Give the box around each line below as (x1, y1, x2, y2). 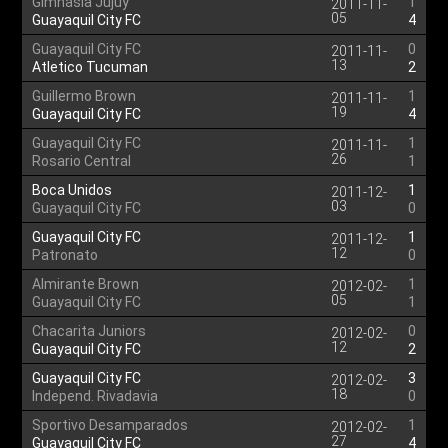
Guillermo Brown (32, 88, 137, 104)
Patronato (32, 247, 99, 263)
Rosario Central (32, 153, 132, 169)
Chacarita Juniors (32, 323, 147, 339)
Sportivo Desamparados (32, 417, 189, 433)
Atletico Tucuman (32, 59, 149, 75)
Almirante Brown (32, 276, 140, 292)
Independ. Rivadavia (32, 388, 159, 404)
